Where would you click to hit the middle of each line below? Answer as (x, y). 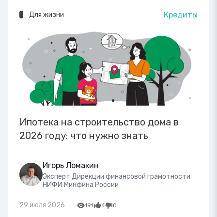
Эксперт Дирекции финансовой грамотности (116, 176)
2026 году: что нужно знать (84, 135)
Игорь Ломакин (71, 165)
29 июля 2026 (42, 205)
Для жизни (46, 15)
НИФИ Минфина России (81, 185)
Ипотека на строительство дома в (99, 122)
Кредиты (181, 15)
